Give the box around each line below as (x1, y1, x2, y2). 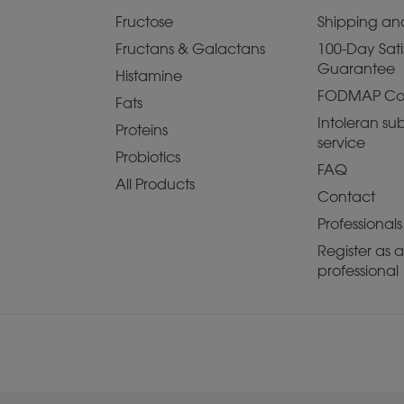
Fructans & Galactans (115, 41, 265, 58)
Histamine (115, 68, 182, 85)
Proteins (115, 122, 168, 139)
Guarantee (317, 60, 395, 78)
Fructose (115, 14, 173, 31)
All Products (115, 176, 195, 193)
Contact (317, 188, 375, 206)
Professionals (317, 216, 402, 233)
